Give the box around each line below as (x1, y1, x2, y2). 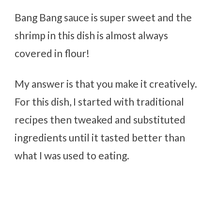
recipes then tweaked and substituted (15, 113, 186, 125)
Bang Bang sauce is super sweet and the (15, 11, 192, 23)
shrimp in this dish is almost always (15, 29, 169, 41)
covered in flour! (15, 46, 90, 59)
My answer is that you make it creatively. (15, 77, 198, 90)
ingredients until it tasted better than (15, 131, 186, 143)
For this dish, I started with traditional (15, 95, 185, 108)
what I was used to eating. (15, 149, 130, 161)
